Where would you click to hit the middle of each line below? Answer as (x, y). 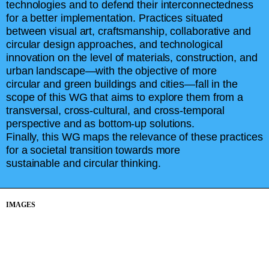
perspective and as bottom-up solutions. (101, 123)
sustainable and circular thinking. (83, 163)
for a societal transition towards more (93, 150)
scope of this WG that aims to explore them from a (125, 97)
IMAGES (21, 205)
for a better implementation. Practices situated (115, 18)
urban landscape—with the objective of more (111, 71)
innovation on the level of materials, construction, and (132, 57)
